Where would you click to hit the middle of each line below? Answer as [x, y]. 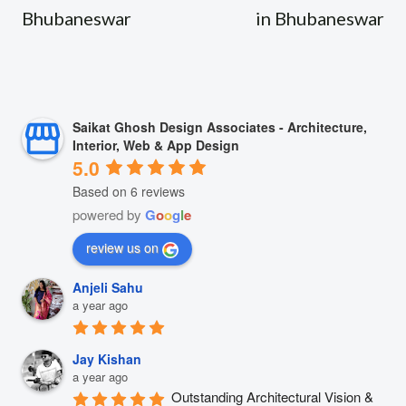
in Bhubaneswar [320, 19]
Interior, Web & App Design [156, 145]
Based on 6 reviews [129, 191]
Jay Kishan [107, 359]
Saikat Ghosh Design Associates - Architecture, [220, 127]
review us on [122, 248]
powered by [109, 214]
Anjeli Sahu [108, 288]
